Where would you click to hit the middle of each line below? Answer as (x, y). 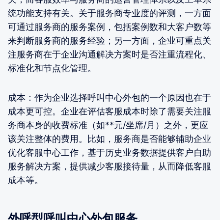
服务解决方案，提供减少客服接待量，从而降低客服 (110, 166)
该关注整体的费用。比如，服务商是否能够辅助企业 (110, 139)
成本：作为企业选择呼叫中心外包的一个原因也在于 (110, 98)
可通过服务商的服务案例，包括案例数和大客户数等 (110, 27)
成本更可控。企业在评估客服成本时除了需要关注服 (110, 111)
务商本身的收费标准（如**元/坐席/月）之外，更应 (108, 125)
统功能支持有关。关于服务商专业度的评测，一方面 (110, 13)
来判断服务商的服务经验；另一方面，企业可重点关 (110, 41)
